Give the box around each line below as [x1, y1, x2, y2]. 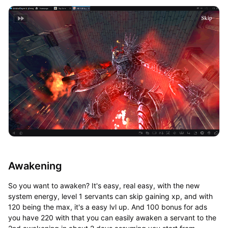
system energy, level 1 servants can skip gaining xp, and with [8, 191, 213, 201]
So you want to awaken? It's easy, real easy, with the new [8, 181, 199, 190]
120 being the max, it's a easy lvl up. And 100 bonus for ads [8, 202, 207, 211]
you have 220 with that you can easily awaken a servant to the [8, 213, 216, 222]
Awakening [8, 159, 62, 172]
